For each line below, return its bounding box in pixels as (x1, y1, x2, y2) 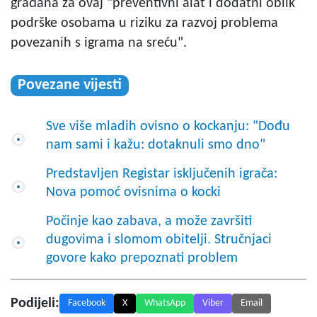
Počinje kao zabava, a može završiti (46, 214, 252, 229)
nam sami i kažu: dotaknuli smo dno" (46, 137, 265, 152)
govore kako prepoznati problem (46, 250, 238, 265)
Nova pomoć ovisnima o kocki (46, 185, 221, 200)
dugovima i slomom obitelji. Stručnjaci (46, 232, 272, 247)
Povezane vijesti (18, 76, 122, 93)
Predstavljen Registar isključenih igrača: (46, 166, 277, 181)
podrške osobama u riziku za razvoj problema (11, 16, 278, 30)
